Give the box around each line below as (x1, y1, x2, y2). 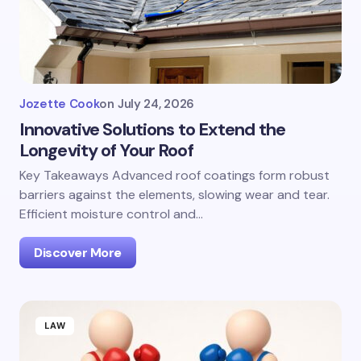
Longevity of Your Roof (19, 139, 193, 162)
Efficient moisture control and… (19, 205, 203, 222)
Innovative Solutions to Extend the (19, 118, 286, 141)
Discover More (34, 244, 122, 261)
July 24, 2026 (117, 96, 194, 112)
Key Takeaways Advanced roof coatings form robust (19, 167, 330, 184)
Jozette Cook (19, 96, 100, 112)
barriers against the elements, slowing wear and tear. (19, 186, 330, 203)
